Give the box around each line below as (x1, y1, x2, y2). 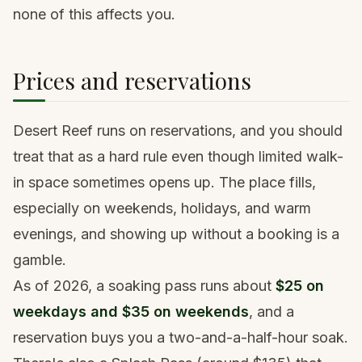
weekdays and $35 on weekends (13, 303, 249, 320)
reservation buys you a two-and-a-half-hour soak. (13, 329, 348, 346)
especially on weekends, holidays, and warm (13, 200, 311, 217)
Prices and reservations (13, 65, 251, 95)
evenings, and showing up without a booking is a (13, 225, 339, 242)
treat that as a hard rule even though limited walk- (13, 148, 343, 165)
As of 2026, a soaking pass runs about (13, 277, 276, 294)
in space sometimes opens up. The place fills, (13, 174, 316, 191)
